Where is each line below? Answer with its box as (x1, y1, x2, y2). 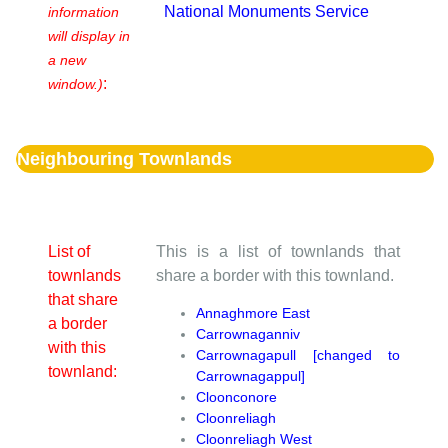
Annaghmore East (196, 304, 310, 321)
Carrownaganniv (196, 325, 300, 342)
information (48, 3, 119, 20)
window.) (48, 75, 103, 92)
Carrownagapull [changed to (196, 346, 400, 363)
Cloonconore (196, 388, 277, 405)
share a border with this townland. (156, 267, 394, 285)
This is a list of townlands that (156, 243, 400, 261)
